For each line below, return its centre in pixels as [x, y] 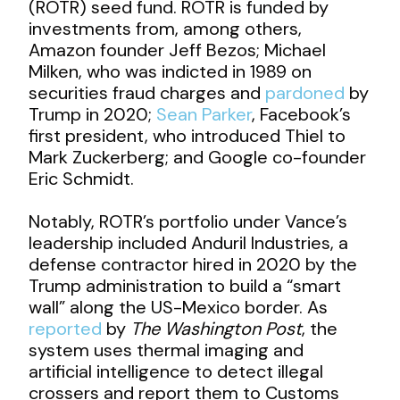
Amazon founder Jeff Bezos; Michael [178, 50]
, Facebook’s [302, 114]
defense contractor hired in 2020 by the [193, 264]
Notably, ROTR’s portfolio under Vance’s [188, 221]
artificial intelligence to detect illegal [176, 371]
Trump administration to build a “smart [185, 285]
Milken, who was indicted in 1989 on [171, 71]
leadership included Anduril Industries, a [189, 242]
